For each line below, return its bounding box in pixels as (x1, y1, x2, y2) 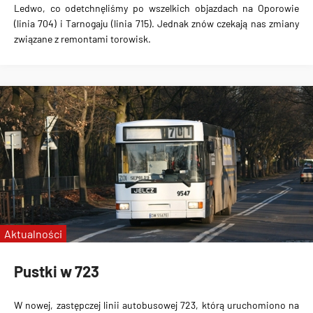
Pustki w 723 (14, 262, 99, 281)
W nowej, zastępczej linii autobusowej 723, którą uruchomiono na (14, 298, 299, 311)
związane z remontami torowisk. (14, 33, 151, 45)
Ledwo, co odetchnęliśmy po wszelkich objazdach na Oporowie (14, 2, 299, 14)
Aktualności (4, 227, 62, 240)
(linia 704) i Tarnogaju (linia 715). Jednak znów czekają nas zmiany (14, 17, 299, 29)
